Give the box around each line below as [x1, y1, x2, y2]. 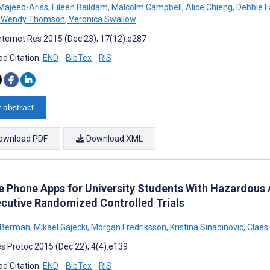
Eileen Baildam [50, 2, 108, 12]
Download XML [84, 133, 143, 143]
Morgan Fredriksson [89, 222, 166, 232]
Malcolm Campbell [110, 2, 182, 12]
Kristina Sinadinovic [168, 222, 243, 232]
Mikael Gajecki [32, 222, 87, 232]
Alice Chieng [184, 2, 233, 12]
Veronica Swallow [67, 14, 136, 24]
